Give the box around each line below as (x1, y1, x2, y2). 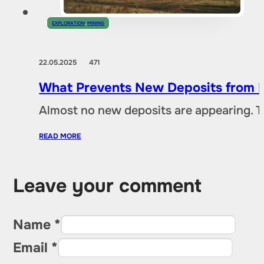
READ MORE (39, 131, 81, 141)
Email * (13, 239, 58, 256)
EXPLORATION (52, 20, 85, 27)
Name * (13, 216, 61, 233)
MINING (87, 20, 105, 27)
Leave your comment (13, 173, 202, 198)
